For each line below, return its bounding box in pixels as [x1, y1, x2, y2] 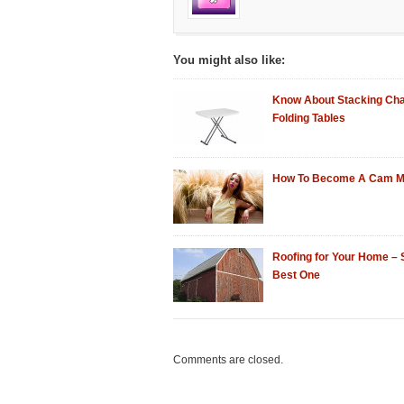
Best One [272, 269, 320, 281]
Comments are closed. [173, 353, 283, 366]
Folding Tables [272, 112, 345, 124]
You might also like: [173, 53, 285, 67]
